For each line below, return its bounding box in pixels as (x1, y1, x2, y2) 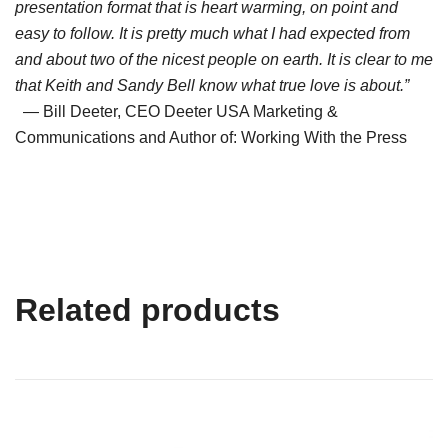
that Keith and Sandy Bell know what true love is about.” (15, 76, 409, 94)
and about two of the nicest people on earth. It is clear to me (15, 50, 433, 68)
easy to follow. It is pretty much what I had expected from (15, 24, 410, 42)
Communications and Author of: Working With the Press (15, 128, 407, 146)
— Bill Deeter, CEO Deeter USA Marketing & (15, 102, 338, 120)
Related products (15, 291, 280, 328)
